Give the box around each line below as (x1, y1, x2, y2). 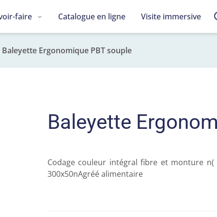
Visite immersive (141, 11, 201, 22)
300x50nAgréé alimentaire (47, 169, 145, 179)
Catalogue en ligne (58, 11, 126, 22)
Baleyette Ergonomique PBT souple (2, 45, 132, 56)
